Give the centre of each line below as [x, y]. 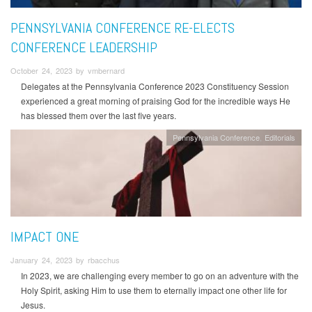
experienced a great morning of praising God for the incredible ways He [156, 101]
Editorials [280, 138]
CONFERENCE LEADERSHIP [84, 47]
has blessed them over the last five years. [99, 116]
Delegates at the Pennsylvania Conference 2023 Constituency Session [155, 86]
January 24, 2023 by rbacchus [65, 259]
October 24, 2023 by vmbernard [68, 70]
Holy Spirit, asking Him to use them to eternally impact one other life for [154, 290]
